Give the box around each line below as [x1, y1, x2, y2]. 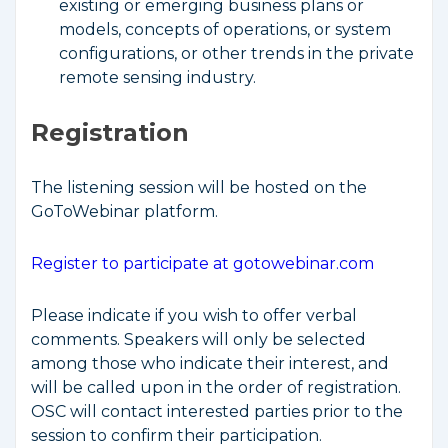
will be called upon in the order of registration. [31, 378, 401, 397]
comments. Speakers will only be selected [31, 330, 366, 349]
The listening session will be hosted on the [31, 178, 367, 197]
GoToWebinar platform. [31, 202, 218, 221]
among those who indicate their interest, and [31, 354, 389, 373]
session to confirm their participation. [31, 426, 322, 445]
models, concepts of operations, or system [59, 20, 391, 39]
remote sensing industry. [59, 68, 256, 87]
